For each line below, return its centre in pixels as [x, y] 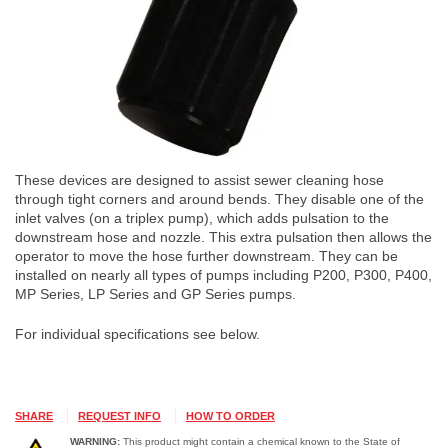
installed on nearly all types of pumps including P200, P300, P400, [223, 275]
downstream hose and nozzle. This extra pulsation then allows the [223, 237]
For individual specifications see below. [137, 334]
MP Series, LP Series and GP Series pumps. [155, 294]
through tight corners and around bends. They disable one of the [219, 199]
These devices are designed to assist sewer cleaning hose [199, 180]
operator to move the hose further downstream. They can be [206, 256]
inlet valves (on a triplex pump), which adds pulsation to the [202, 218]
